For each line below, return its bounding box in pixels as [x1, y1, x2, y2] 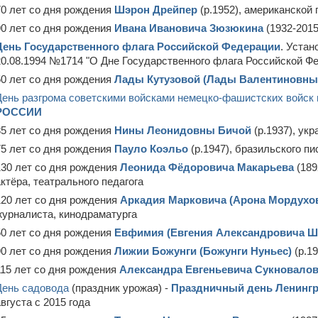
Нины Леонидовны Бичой [114, 124, 251, 136]
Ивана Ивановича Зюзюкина [114, 22, 263, 34]
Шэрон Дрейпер [114, 4, 197, 16]
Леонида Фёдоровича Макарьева [120, 161, 297, 173]
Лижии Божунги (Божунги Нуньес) [114, 245, 292, 257]
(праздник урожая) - [69, 282, 171, 294]
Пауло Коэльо [114, 143, 188, 155]
